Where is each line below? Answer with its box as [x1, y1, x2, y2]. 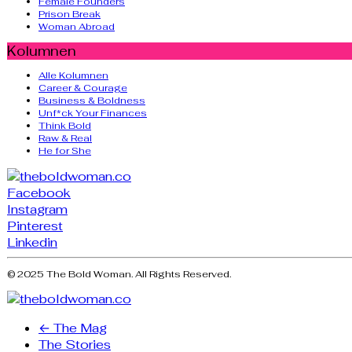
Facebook [7, 184, 71, 201]
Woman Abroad [38, 20, 115, 34]
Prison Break [38, 8, 101, 21]
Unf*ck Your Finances [38, 107, 147, 120]
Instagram [7, 200, 68, 218]
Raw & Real [38, 132, 92, 145]
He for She [38, 145, 91, 158]
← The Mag [38, 320, 107, 337]
